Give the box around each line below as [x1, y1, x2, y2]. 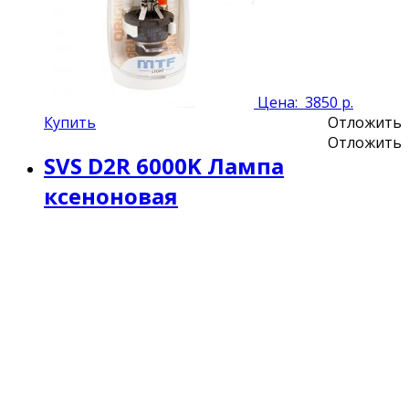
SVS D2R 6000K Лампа [44, 150, 284, 181]
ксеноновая [44, 180, 178, 211]
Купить [44, 111, 96, 132]
